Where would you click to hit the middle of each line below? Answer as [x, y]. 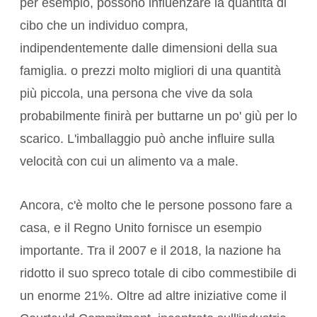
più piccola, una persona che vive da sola [136, 94]
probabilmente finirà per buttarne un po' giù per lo [158, 116]
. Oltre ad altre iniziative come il [198, 296]
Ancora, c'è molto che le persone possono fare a [156, 206]
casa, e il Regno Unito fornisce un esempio [141, 228]
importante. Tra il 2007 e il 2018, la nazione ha [150, 251]
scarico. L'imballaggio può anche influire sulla [147, 139]
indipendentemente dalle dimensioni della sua [149, 48]
